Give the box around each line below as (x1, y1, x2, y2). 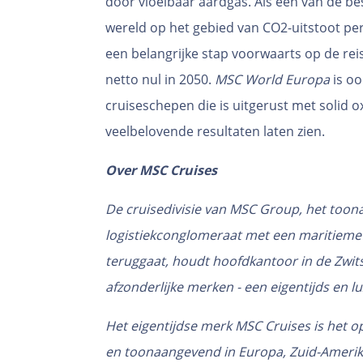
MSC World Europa (215, 70, 330, 89)
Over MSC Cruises (105, 161, 217, 180)
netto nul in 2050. (105, 70, 215, 89)
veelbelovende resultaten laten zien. (105, 122, 325, 141)
